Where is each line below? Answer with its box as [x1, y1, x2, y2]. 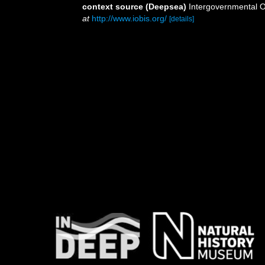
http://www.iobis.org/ [92, 14, 167, 23]
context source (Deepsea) [82, 2, 186, 11]
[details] [169, 15, 194, 23]
